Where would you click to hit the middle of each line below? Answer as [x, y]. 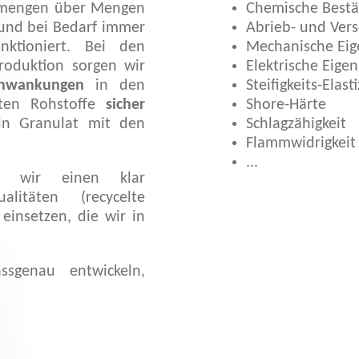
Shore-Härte [286, 105]
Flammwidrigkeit [301, 143]
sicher [125, 105]
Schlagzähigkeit [296, 124]
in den [115, 86]
